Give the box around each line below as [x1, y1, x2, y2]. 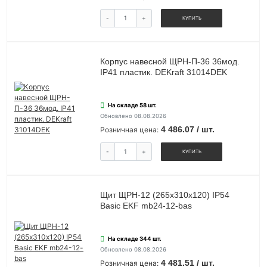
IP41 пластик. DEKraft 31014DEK [100, 67, 227, 77]
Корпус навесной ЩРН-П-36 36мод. [100, 56, 240, 66]
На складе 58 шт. [107, 101, 157, 108]
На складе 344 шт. [107, 235, 162, 243]
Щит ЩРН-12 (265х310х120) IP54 [100, 190, 229, 200]
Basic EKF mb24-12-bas [100, 201, 192, 211]
